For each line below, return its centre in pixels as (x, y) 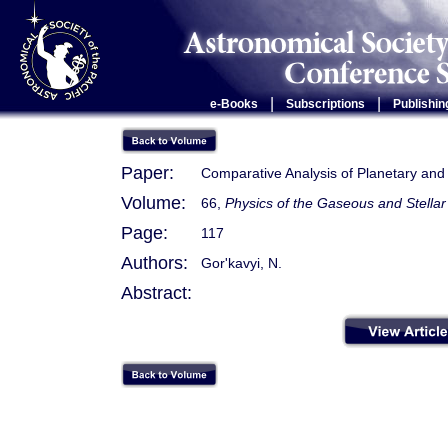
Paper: (147, 173)
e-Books (233, 104)
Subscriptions (325, 104)
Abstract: (156, 293)
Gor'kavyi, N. (241, 263)
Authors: (154, 263)
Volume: (153, 203)
